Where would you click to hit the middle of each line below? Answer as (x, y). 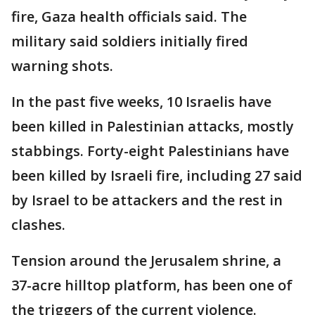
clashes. (38, 225)
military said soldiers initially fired (130, 41)
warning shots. (62, 66)
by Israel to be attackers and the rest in (147, 200)
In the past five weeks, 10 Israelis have (141, 102)
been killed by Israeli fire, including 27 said (157, 175)
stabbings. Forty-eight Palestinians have (150, 151)
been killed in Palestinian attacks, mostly (153, 126)
